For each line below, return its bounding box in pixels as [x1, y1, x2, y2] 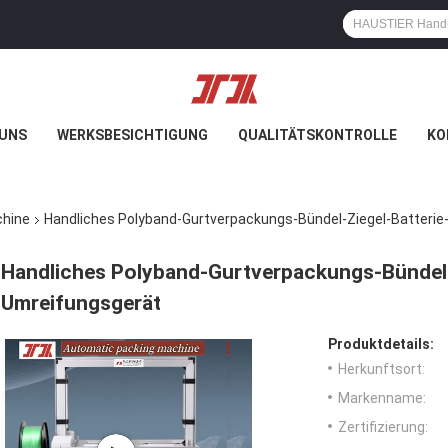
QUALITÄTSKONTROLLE [238, 127, 397, 143]
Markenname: [338, 390, 426, 407]
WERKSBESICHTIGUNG [57, 127, 208, 143]
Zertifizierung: [338, 419, 428, 436]
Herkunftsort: [338, 361, 425, 378]
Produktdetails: [328, 336, 434, 353]
